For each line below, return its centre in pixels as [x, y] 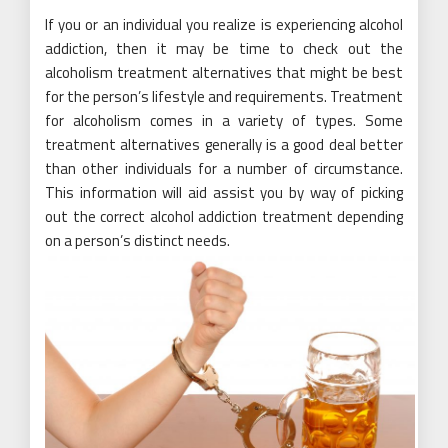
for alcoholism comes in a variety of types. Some [224, 121]
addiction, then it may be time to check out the [224, 49]
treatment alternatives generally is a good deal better [224, 145]
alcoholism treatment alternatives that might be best [224, 73]
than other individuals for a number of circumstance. [224, 169]
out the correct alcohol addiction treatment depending [224, 217]
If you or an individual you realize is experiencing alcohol [224, 25]
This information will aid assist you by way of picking [224, 193]
